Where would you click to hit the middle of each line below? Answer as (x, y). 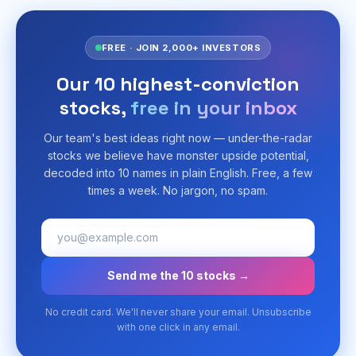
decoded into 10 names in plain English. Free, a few (178, 172)
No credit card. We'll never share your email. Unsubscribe (178, 311)
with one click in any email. (178, 327)
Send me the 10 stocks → (178, 275)
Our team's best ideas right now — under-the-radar (178, 137)
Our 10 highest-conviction (178, 83)
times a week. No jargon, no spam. (178, 190)
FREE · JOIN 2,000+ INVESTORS (181, 47)
